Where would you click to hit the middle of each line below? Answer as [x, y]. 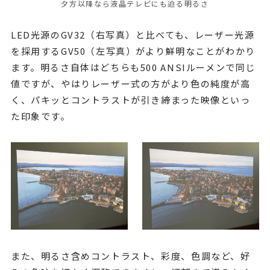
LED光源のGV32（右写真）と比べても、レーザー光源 [133, 34]
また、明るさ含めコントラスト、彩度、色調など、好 [130, 256]
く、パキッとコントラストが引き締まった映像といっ [130, 99]
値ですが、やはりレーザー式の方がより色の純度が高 [130, 83]
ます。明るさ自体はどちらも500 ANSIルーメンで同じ [133, 67]
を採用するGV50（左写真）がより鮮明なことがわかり [133, 51]
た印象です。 [40, 116]
